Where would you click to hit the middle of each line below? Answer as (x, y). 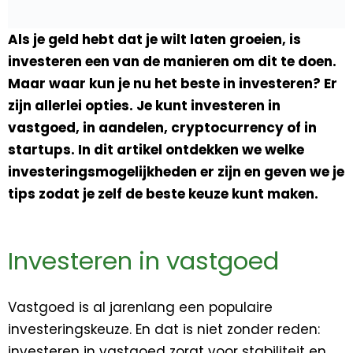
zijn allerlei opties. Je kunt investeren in (144, 105)
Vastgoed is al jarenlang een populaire (140, 308)
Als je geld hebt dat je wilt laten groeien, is (154, 39)
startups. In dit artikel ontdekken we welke (156, 149)
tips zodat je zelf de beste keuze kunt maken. (163, 193)
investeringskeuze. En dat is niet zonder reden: (164, 330)
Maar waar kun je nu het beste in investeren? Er (173, 83)
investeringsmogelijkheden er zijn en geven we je (176, 171)
